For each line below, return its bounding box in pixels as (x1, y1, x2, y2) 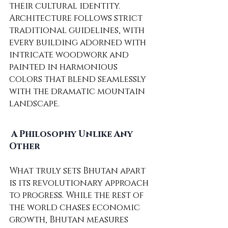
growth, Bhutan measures (9, 214, 130, 226)
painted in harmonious (9, 61, 120, 73)
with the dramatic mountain (9, 85, 147, 98)
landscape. (9, 98, 60, 110)
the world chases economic (9, 202, 142, 214)
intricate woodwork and (9, 49, 131, 61)
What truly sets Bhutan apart (9, 165, 148, 177)
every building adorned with (9, 37, 148, 49)
